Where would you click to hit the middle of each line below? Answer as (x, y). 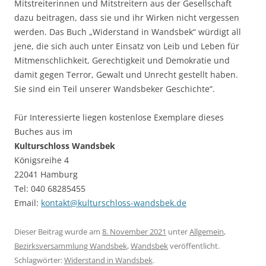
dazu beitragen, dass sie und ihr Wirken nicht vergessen (127, 18)
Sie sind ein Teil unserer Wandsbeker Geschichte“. (115, 89)
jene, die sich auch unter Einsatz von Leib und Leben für (127, 46)
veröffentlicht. (194, 246)
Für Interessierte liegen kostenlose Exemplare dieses (119, 118)
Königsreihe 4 (42, 160)
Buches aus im (43, 132)
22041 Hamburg (46, 175)
